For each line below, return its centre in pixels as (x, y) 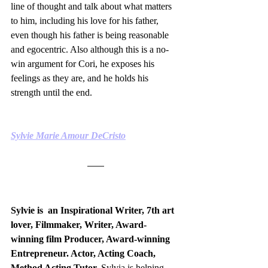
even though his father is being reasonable (91, 35)
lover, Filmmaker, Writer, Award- (79, 225)
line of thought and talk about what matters (92, 7)
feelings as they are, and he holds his (81, 78)
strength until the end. (51, 93)
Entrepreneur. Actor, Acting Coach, (84, 254)
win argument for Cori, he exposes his (84, 64)
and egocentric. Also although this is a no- (90, 50)
